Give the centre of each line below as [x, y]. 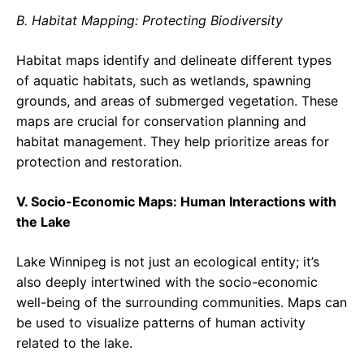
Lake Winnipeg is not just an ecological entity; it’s [168, 262]
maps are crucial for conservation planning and [161, 121]
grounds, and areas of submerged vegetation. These [177, 101]
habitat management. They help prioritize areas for [173, 142]
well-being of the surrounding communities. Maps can [182, 303]
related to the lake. [74, 343]
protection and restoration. [99, 162]
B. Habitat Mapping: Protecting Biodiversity [149, 21]
